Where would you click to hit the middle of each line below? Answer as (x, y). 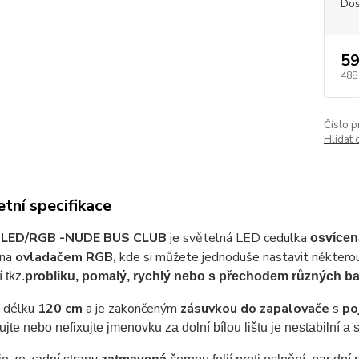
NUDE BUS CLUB (115, 238)
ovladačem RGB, (65, 257)
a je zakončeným (131, 309)
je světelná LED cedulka (238, 238)
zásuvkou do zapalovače (254, 309)
